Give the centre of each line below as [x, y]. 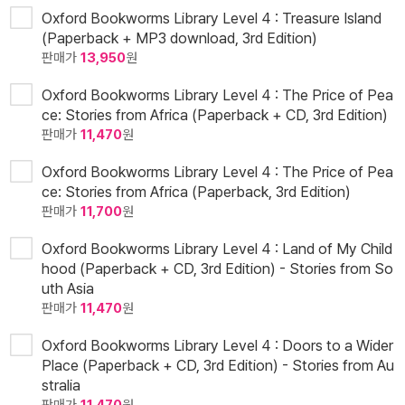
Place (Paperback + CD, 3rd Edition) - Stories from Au [218, 366]
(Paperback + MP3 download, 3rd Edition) [179, 38]
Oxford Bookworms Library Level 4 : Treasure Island [212, 19]
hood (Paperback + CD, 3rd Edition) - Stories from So [217, 269]
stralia [61, 386]
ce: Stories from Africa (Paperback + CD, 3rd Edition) [215, 115]
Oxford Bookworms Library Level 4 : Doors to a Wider [217, 346]
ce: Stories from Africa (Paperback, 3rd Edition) [196, 192]
